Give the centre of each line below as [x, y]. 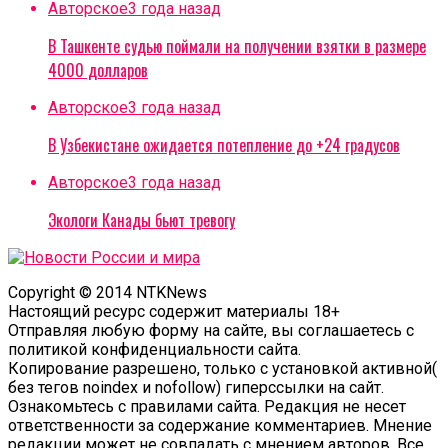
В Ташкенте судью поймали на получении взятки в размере [237, 46]
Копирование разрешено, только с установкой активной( [222, 369]
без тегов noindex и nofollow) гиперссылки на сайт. [196, 388]
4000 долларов [98, 70]
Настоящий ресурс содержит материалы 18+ [174, 312]
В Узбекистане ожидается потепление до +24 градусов [224, 145]
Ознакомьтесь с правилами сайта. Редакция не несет [207, 407]
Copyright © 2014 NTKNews [107, 293]
